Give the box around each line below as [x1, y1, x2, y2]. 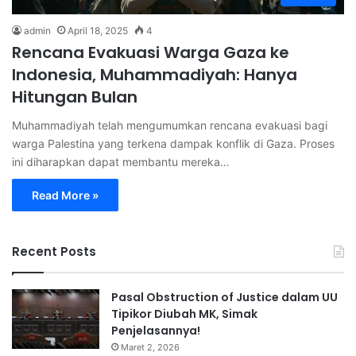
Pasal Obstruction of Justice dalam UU [111, 288, 338, 305]
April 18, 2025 [68, 24, 128, 37]
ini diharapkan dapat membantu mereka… [12, 154, 230, 168]
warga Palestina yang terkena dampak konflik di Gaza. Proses [12, 136, 335, 150]
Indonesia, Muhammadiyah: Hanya [12, 63, 297, 86]
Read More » [32, 188, 99, 202]
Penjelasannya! [111, 322, 200, 339]
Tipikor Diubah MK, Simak [111, 305, 257, 322]
